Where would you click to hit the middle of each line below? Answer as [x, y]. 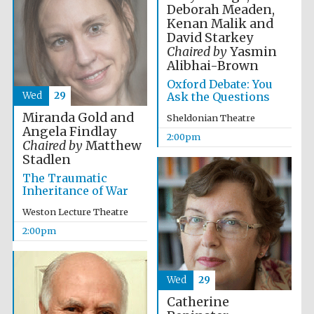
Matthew [112, 146]
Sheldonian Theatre [211, 118]
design [266, 113]
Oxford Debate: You [219, 84]
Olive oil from [266, 166]
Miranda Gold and [78, 118]
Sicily [265, 172]
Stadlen [46, 160]
